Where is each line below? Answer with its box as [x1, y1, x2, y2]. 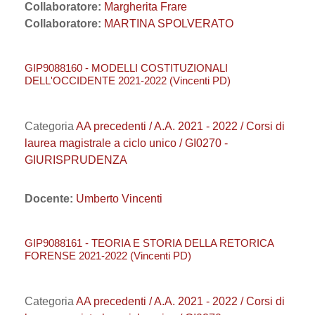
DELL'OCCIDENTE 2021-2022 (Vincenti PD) [25, 75, 231, 86]
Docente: [25, 193, 76, 205]
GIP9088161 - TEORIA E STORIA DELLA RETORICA [25, 237, 274, 249]
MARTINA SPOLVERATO [104, 18, 233, 30]
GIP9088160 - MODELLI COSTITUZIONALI [25, 62, 228, 74]
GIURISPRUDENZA [25, 154, 127, 166]
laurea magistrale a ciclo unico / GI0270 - [25, 137, 228, 149]
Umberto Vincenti [76, 193, 162, 205]
